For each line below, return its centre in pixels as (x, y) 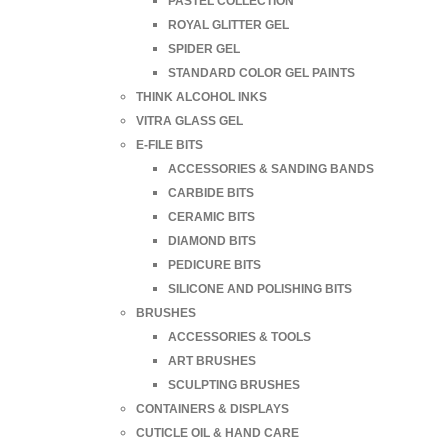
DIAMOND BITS (212, 240)
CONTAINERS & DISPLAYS (212, 408)
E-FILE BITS (169, 144)
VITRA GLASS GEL (189, 120)
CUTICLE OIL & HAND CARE (217, 432)
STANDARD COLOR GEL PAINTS (261, 72)
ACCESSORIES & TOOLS (239, 336)
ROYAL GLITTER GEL (228, 24)
